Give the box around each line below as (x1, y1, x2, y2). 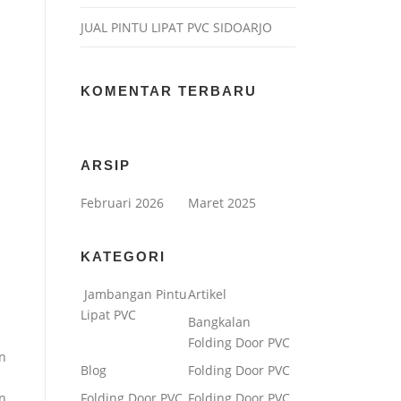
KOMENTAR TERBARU (81, 83, 257, 98)
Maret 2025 (188, 194, 256, 211)
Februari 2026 (81, 194, 164, 211)
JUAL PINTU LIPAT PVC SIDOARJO (81, 19, 272, 36)
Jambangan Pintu (81, 286, 187, 303)
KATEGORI (81, 249, 166, 264)
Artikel (188, 286, 226, 303)
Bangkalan (188, 313, 251, 330)
